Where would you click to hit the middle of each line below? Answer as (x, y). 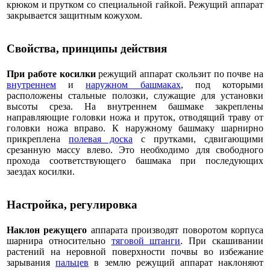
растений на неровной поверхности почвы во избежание (135, 251)
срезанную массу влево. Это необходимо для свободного (135, 149)
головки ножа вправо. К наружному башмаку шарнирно (135, 128)
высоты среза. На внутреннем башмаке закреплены (135, 106)
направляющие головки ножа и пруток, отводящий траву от (135, 117)
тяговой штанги (146, 240)
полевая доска (101, 139)
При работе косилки (51, 74)
